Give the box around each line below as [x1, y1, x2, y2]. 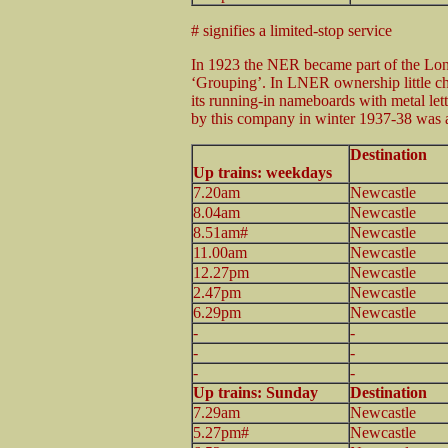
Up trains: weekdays [193, 163, 332, 181]
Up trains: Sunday [193, 383, 318, 401]
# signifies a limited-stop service [191, 21, 392, 39]
